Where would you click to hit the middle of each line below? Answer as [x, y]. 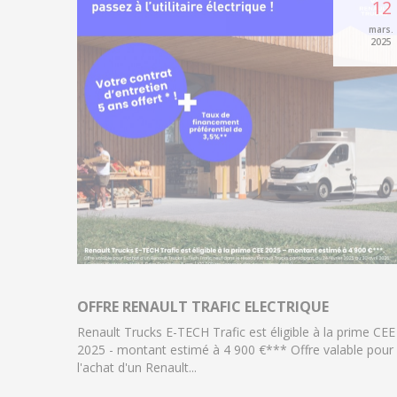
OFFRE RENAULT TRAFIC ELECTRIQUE [203, 307]
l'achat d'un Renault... [137, 368]
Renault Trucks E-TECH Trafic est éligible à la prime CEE [236, 332]
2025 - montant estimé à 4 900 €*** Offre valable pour [235, 350]
